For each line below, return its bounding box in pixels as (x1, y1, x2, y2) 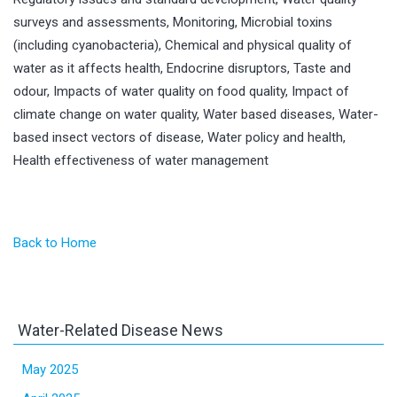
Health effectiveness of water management (13, 152, 269, 168)
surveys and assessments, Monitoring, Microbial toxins (13, 13, 332, 30)
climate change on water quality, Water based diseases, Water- (13, 105, 378, 122)
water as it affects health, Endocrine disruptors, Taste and (13, 59, 351, 76)
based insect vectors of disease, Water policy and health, (13, 128, 346, 145)
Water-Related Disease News (18, 320, 223, 339)
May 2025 (22, 361, 78, 378)
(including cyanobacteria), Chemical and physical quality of (13, 36, 352, 53)
